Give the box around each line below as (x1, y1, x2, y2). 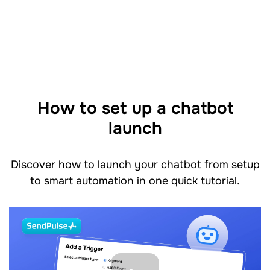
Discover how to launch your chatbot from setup (10, 157, 260, 171)
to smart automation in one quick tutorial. (30, 174, 240, 187)
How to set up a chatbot (37, 97, 233, 119)
